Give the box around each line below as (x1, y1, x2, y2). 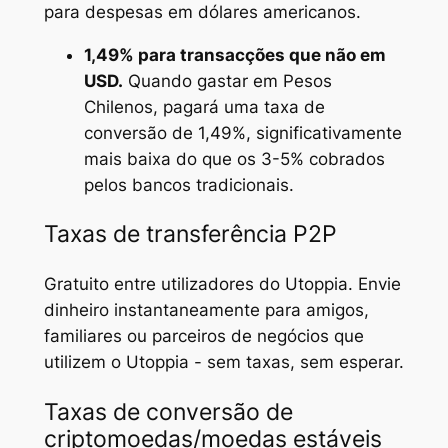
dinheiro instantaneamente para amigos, (43, 300, 369, 321)
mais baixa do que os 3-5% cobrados (83, 148, 385, 169)
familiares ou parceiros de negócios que (43, 326, 364, 347)
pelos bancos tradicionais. (83, 174, 294, 195)
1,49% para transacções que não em (83, 44, 386, 65)
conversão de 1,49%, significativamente (83, 122, 402, 143)
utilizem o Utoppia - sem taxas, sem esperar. (43, 352, 404, 373)
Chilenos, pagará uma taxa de (83, 96, 325, 117)
